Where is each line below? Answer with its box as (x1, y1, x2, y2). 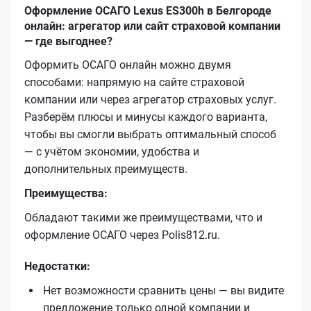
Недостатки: (24, 259, 90, 273)
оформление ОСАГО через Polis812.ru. (24, 228, 220, 242)
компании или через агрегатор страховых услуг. (24, 92, 276, 106)
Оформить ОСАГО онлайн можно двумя (24, 58, 231, 72)
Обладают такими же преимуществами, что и (24, 210, 262, 224)
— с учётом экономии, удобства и (24, 144, 199, 158)
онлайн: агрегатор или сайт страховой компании (24, 19, 280, 33)
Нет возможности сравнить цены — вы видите (43, 283, 284, 297)
